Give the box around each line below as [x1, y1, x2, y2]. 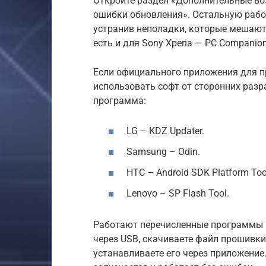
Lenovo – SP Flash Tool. [126, 188, 229, 199]
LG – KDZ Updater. [126, 125, 204, 137]
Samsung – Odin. [126, 146, 200, 158]
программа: [93, 94, 146, 106]
